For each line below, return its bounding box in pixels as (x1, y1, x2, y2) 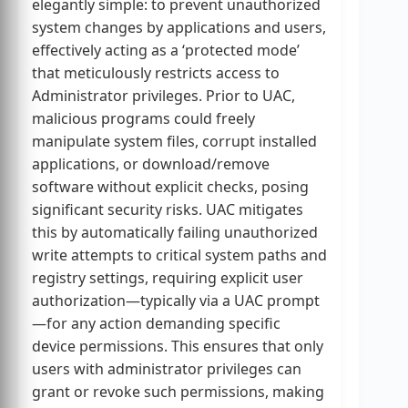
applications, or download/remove (32, 154, 270, 175)
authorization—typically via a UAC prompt (32, 291, 320, 311)
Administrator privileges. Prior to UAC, (32, 86, 295, 107)
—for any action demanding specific (32, 313, 280, 334)
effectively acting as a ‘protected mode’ (32, 40, 300, 61)
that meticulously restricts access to (32, 63, 280, 84)
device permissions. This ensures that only (32, 336, 323, 357)
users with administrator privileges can (32, 359, 301, 380)
